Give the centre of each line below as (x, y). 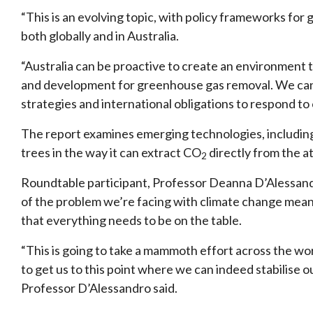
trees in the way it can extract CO (111, 152)
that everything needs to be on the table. (131, 220)
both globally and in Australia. (100, 35)
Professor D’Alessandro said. (99, 287)
